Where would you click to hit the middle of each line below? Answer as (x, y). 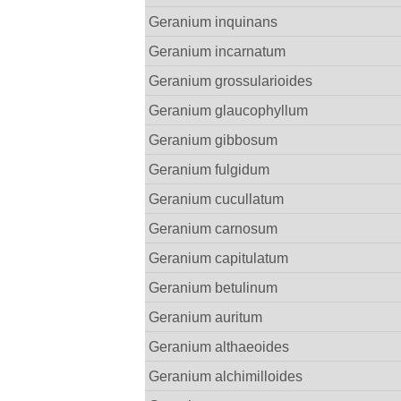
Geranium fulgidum (209, 170)
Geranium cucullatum (217, 199)
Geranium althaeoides (219, 347)
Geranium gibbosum (213, 140)
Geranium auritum (206, 317)
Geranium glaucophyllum (229, 111)
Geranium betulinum (213, 288)
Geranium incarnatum (218, 51)
